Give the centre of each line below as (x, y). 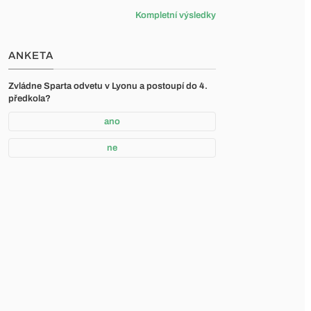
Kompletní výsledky (176, 15)
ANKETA (31, 56)
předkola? (30, 99)
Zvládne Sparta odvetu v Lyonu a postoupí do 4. (108, 86)
